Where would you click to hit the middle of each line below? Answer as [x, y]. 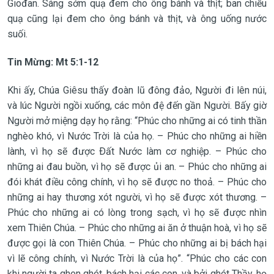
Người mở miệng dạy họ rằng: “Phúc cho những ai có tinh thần [137, 120]
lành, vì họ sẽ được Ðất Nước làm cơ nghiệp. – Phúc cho [137, 151]
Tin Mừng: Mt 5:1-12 [53, 62]
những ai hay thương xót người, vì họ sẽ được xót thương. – [137, 197]
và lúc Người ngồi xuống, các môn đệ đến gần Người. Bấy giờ [137, 105]
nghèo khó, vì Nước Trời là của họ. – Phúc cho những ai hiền [137, 136]
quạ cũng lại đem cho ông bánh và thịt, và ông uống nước [137, 18]
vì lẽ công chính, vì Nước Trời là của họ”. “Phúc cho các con [137, 258]
